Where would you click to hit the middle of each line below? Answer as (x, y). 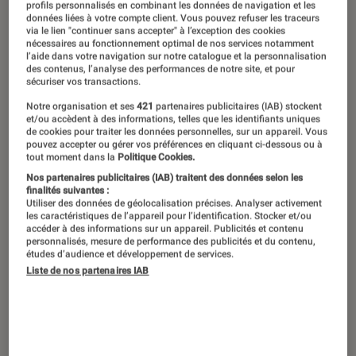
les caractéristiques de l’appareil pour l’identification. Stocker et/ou (169, 216)
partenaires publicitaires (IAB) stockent (238, 106)
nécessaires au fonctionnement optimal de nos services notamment (170, 43)
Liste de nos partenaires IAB (88, 271)
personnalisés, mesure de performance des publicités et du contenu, (171, 241)
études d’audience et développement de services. (130, 254)
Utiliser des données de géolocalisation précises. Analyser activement (174, 203)
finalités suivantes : (68, 190)
